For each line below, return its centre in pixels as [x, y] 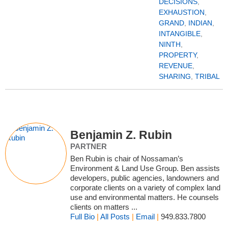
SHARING [175, 77]
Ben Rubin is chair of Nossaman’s [127, 159]
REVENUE [176, 66]
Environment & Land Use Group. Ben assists [145, 168]
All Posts [115, 217]
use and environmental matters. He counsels [145, 197]
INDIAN [200, 23]
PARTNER [89, 147]
